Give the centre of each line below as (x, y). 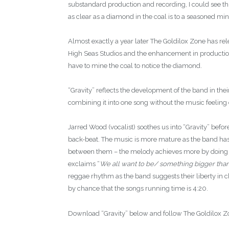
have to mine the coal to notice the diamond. (135, 66)
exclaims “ (84, 164)
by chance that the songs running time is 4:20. (138, 189)
